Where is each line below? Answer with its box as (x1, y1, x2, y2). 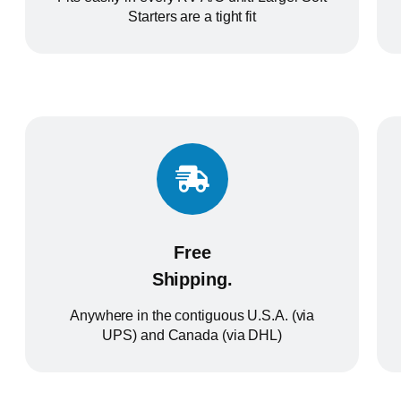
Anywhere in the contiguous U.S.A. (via (70, 307, 315, 323)
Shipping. (151, 269, 233, 289)
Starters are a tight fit (128, 9, 256, 25)
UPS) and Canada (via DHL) (102, 327, 282, 343)
